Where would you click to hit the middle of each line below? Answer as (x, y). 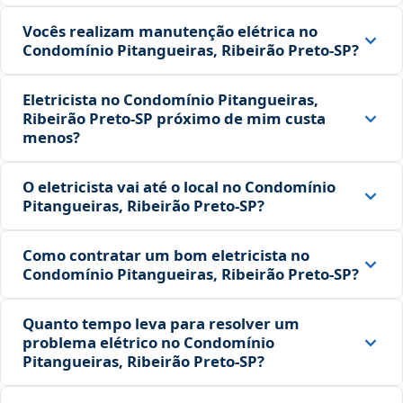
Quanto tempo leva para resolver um (161, 324)
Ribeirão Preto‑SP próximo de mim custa (174, 119)
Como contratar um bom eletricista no (166, 255)
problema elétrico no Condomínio (148, 343)
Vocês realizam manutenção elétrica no (170, 31)
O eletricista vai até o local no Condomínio (179, 187)
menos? (51, 138)
